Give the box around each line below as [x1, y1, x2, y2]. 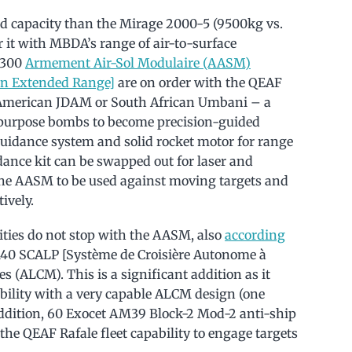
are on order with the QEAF [115, 74, 282, 90]
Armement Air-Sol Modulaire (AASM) [25, 54, 251, 71]
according [225, 226, 285, 243]
